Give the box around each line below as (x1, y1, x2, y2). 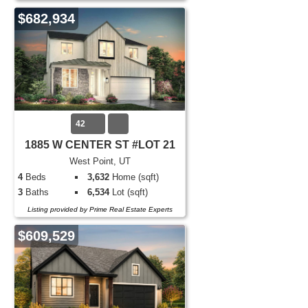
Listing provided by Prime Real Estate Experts (27, 206, 173, 213)
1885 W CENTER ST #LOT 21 (24, 139, 175, 151)
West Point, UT (69, 156, 131, 166)
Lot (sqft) (109, 187, 148, 197)
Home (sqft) (109, 172, 159, 182)
